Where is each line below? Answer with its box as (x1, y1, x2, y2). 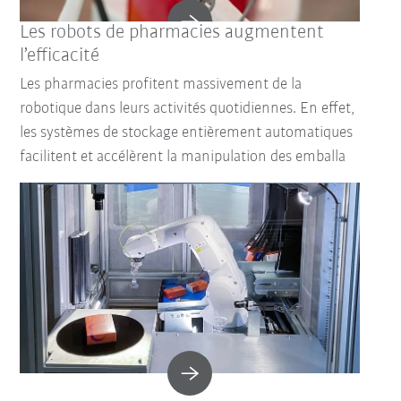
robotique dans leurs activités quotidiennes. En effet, (20, 99, 355, 117)
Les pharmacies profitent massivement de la (20, 75, 303, 93)
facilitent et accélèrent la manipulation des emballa (20, 148, 346, 166)
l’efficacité (20, 45, 100, 66)
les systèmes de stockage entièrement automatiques (20, 124, 354, 141)
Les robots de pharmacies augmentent (20, 21, 325, 43)
